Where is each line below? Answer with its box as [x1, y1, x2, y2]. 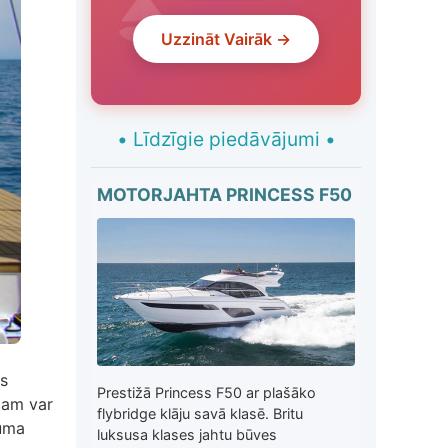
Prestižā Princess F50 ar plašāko [97, 383, 317, 401]
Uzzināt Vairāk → [161, 31, 291, 52]
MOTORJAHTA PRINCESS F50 [97, 183, 353, 205]
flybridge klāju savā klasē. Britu [97, 404, 304, 422]
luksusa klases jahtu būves [97, 425, 278, 443]
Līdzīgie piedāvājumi [127, 126, 325, 151]
